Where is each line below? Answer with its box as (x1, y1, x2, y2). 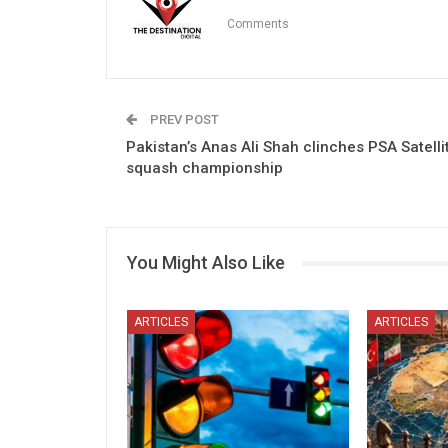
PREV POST (147, 112, 219, 127)
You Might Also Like (127, 252, 285, 273)
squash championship (126, 159, 283, 177)
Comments (227, 17, 289, 32)
